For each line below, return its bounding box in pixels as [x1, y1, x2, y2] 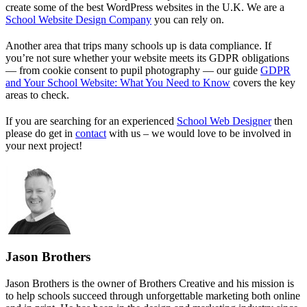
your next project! [5, 139, 82, 151]
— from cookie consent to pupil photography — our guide [5, 64, 260, 76]
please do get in [5, 127, 75, 139]
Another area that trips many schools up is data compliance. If [5, 39, 271, 51]
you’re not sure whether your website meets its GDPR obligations [5, 51, 289, 64]
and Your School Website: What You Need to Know [5, 76, 230, 88]
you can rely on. [151, 13, 224, 25]
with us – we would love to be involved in [106, 127, 291, 139]
